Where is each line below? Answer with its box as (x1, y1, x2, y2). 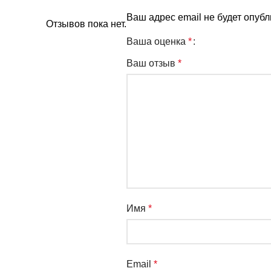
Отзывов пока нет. (46, 18, 126, 29)
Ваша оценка (126, 36, 188, 47)
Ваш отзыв (126, 57, 178, 68)
